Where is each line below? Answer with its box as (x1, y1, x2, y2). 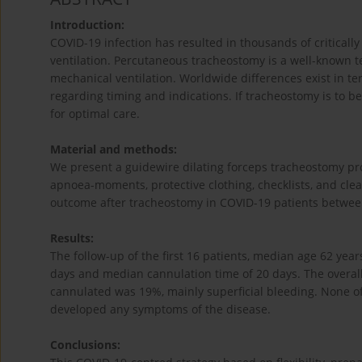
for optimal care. (50, 106, 140, 122)
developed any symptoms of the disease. (50, 301, 271, 318)
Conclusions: (50, 337, 120, 353)
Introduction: (50, 17, 124, 33)
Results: (50, 230, 94, 246)
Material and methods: (50, 141, 177, 158)
